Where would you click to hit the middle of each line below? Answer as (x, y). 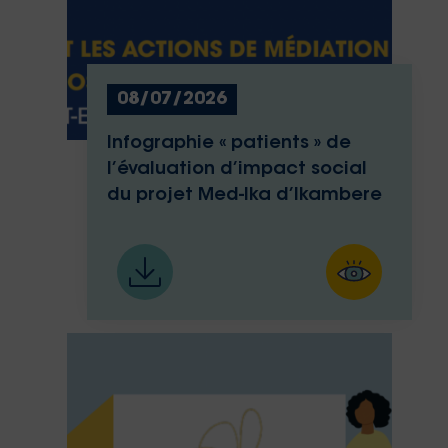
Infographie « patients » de (228, 144)
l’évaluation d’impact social (236, 170)
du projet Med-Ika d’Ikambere (244, 196)
